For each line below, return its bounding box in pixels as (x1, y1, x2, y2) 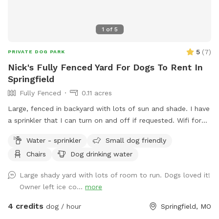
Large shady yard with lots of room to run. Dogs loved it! (20, 171, 210, 179)
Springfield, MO (161, 202, 211, 210)
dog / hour (44, 202, 81, 210)
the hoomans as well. (8, 128, 79, 136)
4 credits (8, 201, 44, 211)
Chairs (26, 150, 46, 158)
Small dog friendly (106, 136, 166, 144)
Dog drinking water (70, 150, 132, 158)
